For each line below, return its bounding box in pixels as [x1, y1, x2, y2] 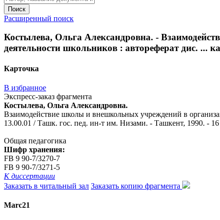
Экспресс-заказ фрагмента [4, 92, 92, 101]
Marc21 [4, 201, 30, 210]
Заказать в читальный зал [4, 181, 89, 190]
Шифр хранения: [4, 145, 65, 154]
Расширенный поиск [4, 14, 74, 23]
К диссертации [4, 171, 55, 180]
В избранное [4, 83, 46, 92]
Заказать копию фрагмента [91, 181, 182, 190]
